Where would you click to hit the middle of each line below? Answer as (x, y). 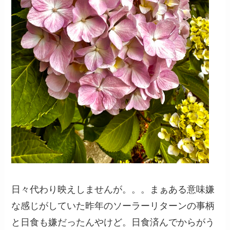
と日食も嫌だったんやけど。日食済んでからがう (113, 223)
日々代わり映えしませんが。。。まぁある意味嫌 (113, 190)
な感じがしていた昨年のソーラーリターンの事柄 (113, 206)
